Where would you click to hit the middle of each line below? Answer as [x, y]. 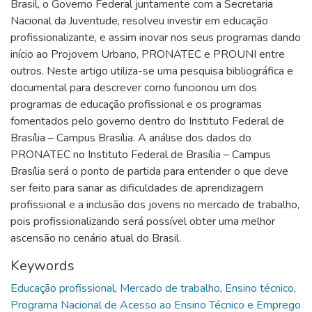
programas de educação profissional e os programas [136, 104]
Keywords [42, 265]
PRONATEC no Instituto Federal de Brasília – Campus [141, 154]
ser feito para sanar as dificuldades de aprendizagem [137, 188]
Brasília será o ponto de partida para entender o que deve [149, 171]
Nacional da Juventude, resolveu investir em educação [139, 21]
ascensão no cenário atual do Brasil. [96, 238]
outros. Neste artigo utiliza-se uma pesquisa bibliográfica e [152, 71]
